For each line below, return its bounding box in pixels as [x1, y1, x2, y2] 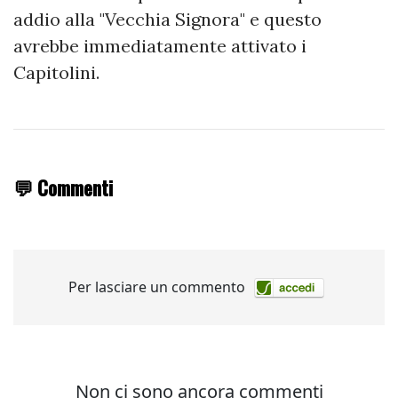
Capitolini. [13, 61, 104, 84]
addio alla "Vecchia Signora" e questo [13, 8, 322, 31]
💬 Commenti [13, 172, 113, 203]
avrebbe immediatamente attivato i [13, 35, 306, 58]
